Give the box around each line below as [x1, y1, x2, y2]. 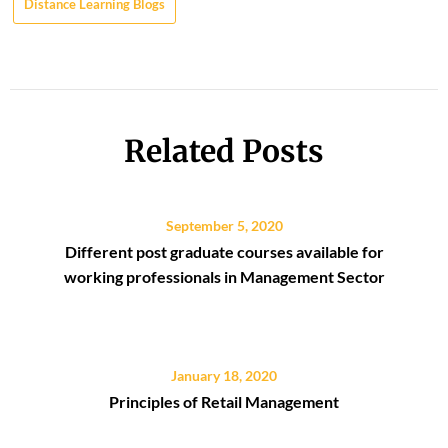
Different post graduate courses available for [64, 242, 384, 262]
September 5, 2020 [165, 217, 283, 235]
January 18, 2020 [171, 367, 277, 385]
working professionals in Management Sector [63, 267, 385, 287]
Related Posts [124, 132, 324, 171]
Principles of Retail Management [109, 392, 339, 412]
